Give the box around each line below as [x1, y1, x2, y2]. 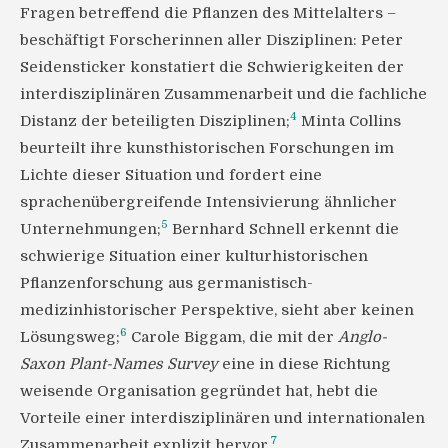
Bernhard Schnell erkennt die [168, 219, 399, 238]
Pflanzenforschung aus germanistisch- [20, 273, 313, 292]
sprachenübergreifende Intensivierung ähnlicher [20, 192, 397, 211]
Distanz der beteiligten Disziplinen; [20, 111, 290, 130]
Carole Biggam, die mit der [127, 327, 338, 346]
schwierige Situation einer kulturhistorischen [20, 246, 368, 265]
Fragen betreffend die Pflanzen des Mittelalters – [20, 3, 396, 22]
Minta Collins [297, 111, 401, 130]
